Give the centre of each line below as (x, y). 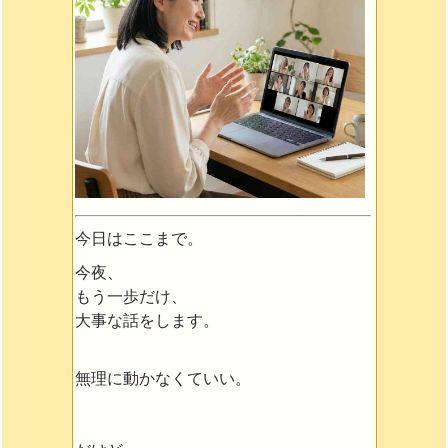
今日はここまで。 (138, 239)
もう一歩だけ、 (130, 297)
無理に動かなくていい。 (162, 379)
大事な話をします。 (146, 321)
